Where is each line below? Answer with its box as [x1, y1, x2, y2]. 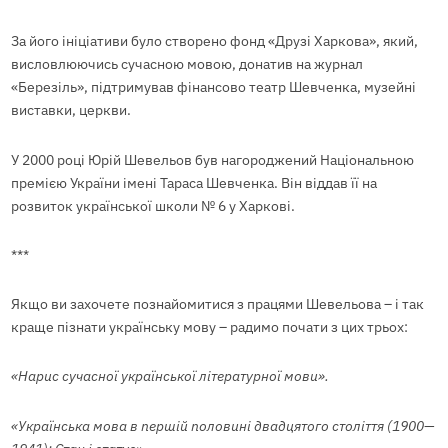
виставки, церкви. [10, 101, 131, 120]
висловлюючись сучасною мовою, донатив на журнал [10, 55, 363, 74]
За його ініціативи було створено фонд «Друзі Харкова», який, [10, 32, 418, 51]
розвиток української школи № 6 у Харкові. [10, 196, 298, 215]
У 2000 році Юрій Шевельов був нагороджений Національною [10, 150, 414, 169]
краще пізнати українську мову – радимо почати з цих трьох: [10, 318, 408, 337]
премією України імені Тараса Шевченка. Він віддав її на [10, 173, 377, 192]
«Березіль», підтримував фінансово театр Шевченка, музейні [10, 78, 416, 97]
